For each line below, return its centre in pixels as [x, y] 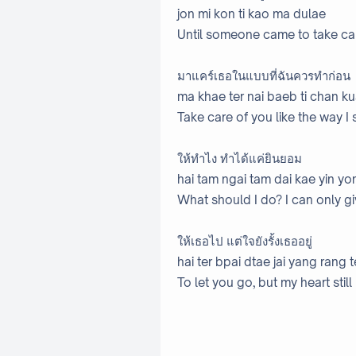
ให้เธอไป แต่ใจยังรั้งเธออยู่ [245, 242]
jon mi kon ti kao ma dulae [252, 14]
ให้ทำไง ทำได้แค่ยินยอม [240, 159]
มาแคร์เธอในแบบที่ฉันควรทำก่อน [264, 76]
